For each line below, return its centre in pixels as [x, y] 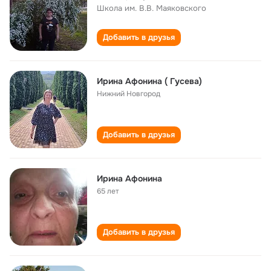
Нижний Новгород [129, 94]
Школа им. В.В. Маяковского [152, 8]
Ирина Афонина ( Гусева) [149, 81]
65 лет [108, 191]
